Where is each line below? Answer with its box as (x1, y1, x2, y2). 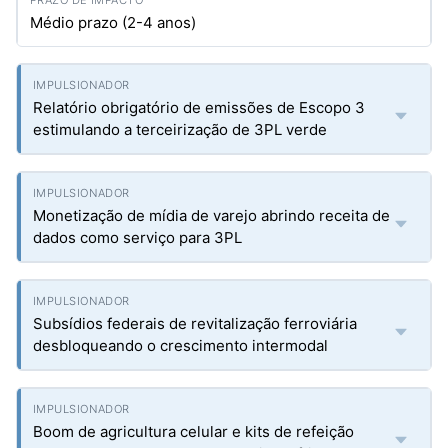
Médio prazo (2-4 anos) (30, 13, 196, 32)
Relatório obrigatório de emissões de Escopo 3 (33, 98, 365, 117)
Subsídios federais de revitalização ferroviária (33, 314, 357, 333)
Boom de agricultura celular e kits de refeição (33, 422, 354, 441)
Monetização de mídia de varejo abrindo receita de (33, 206, 390, 225)
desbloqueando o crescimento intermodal (33, 336, 328, 355)
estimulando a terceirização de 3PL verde (33, 120, 327, 139)
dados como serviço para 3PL (33, 228, 242, 247)
